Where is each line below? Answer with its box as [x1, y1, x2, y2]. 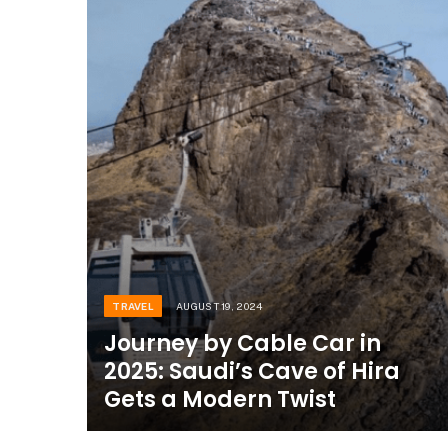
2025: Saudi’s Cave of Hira [104, 355, 401, 387]
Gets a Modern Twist [104, 383, 337, 415]
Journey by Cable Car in [104, 327, 382, 359]
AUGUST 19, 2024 [176, 299, 263, 312]
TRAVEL [112, 299, 155, 312]
